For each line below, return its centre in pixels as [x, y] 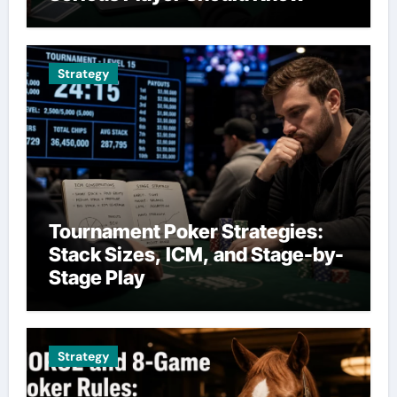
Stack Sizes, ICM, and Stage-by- [196, 254]
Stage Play [96, 277]
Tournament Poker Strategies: [186, 231]
